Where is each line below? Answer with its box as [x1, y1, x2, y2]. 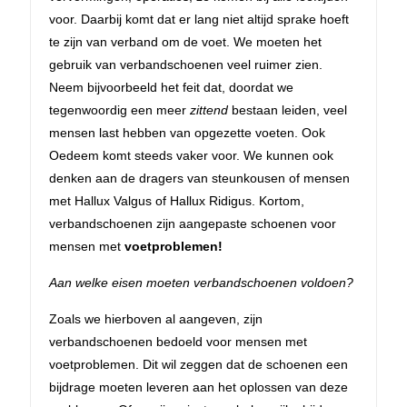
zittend [190, 102, 232, 117]
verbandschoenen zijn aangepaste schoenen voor [49, 215, 336, 231]
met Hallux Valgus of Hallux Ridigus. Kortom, [49, 193, 304, 208]
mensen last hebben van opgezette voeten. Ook [49, 124, 325, 140]
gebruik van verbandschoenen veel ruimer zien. [49, 56, 323, 72]
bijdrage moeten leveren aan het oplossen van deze [49, 379, 348, 394]
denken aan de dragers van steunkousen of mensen [49, 170, 350, 185]
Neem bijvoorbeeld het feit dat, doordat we [49, 79, 293, 94]
